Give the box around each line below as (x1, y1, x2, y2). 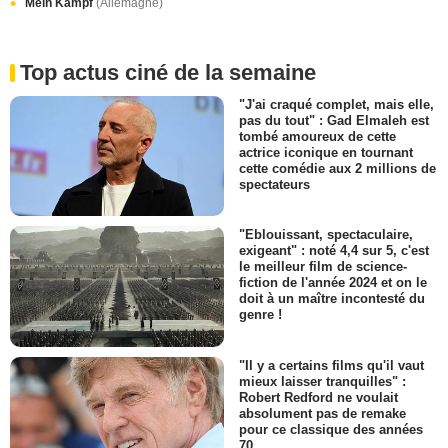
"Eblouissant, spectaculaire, (239, 227, 413, 243)
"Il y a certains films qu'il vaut (239, 357, 424, 373)
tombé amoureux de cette (239, 128, 396, 144)
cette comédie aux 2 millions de (239, 161, 436, 177)
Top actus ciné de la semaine (20, 59, 316, 85)
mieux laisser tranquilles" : (239, 373, 406, 389)
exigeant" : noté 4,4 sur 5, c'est (239, 243, 429, 259)
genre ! (239, 307, 282, 323)
